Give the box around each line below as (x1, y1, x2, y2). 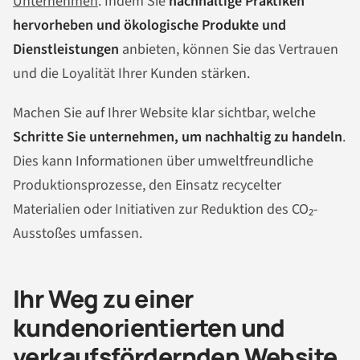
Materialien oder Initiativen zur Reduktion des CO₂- (13, 199, 318, 220)
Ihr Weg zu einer (13, 282, 194, 316)
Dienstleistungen (13, 39, 119, 59)
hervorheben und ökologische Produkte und (13, 14, 286, 35)
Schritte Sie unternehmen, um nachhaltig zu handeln (13, 127, 342, 148)
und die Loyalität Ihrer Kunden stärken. (13, 63, 250, 84)
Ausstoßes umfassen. (13, 223, 142, 244)
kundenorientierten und (13, 311, 285, 345)
